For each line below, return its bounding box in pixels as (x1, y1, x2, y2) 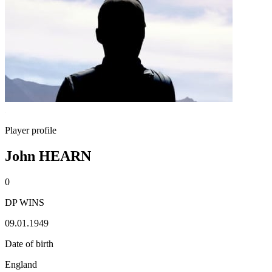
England (5, 259, 37, 270)
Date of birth (5, 238, 53, 249)
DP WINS (5, 197, 44, 208)
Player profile (5, 125, 56, 135)
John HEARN (5, 148, 91, 164)
